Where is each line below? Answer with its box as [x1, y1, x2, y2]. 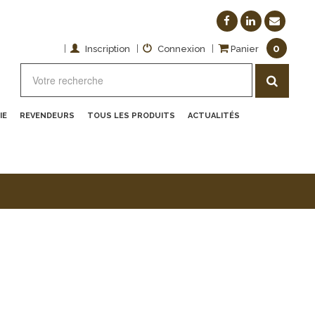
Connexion [157, 44, 205, 54]
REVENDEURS [20, 111, 75, 120]
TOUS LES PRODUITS [87, 111, 175, 120]
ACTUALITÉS [188, 111, 240, 120]
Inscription [84, 44, 130, 54]
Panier [230, 44, 259, 54]
